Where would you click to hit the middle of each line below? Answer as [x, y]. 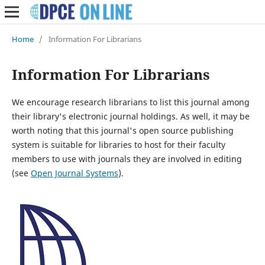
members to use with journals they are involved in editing [127, 159]
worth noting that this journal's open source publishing [122, 130]
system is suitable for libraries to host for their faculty [118, 144]
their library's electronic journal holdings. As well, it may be [130, 116]
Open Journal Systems [74, 173]
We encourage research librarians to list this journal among [130, 102]
